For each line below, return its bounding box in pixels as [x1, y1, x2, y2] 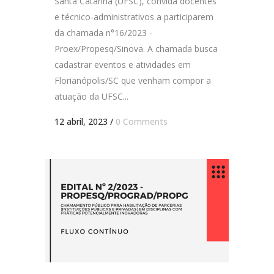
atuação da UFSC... [54, 91, 128, 103]
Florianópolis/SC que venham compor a [54, 75, 211, 87]
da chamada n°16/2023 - [54, 27, 152, 39]
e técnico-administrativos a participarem [54, 11, 213, 23]
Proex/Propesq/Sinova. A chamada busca [54, 43, 218, 55]
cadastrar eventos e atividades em [54, 59, 191, 71]
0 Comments [116, 116, 168, 128]
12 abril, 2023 [54, 116, 108, 128]
